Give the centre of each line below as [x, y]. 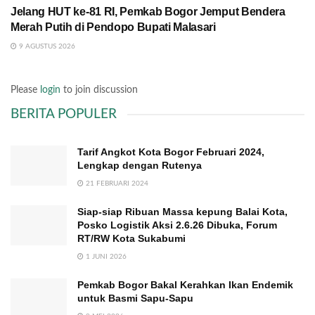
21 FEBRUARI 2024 [116, 183]
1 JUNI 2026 [105, 256]
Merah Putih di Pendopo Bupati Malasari [113, 27]
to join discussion [99, 90]
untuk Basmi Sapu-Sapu [135, 298]
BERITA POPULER [64, 114]
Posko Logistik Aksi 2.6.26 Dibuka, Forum [177, 225]
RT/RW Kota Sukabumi [131, 238]
